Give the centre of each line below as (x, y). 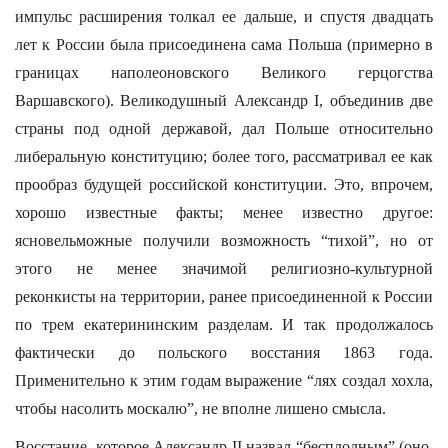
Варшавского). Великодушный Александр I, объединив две (224, 100)
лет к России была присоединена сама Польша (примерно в (224, 44)
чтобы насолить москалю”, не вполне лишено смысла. (200, 408)
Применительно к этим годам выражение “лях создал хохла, (224, 380)
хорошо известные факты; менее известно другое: (224, 212)
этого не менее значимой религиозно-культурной (224, 268)
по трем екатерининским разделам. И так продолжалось (224, 324)
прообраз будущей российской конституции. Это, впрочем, (224, 184)
